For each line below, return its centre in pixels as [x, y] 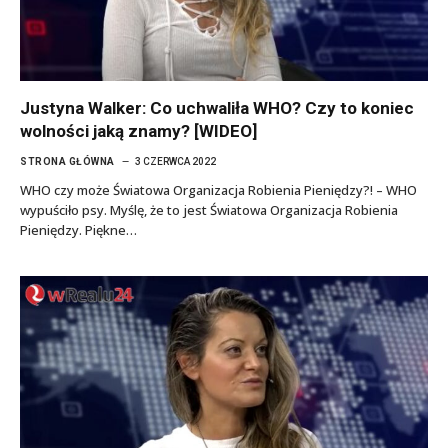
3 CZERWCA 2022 [175, 161]
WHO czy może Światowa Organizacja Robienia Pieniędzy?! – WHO [218, 189]
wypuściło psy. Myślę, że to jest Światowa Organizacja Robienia [209, 209]
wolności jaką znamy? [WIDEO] [138, 130]
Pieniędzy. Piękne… [78, 229]
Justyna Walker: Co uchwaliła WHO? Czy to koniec [217, 107]
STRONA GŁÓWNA [67, 161]
